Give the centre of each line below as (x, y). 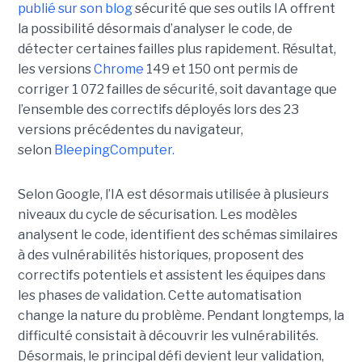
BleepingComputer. (114, 150)
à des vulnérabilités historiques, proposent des (160, 255)
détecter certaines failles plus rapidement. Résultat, (177, 49)
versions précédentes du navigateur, (130, 130)
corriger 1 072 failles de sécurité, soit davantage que (177, 89)
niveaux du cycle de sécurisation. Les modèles (157, 215)
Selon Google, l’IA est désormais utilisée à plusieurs (173, 194)
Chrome (118, 69)
